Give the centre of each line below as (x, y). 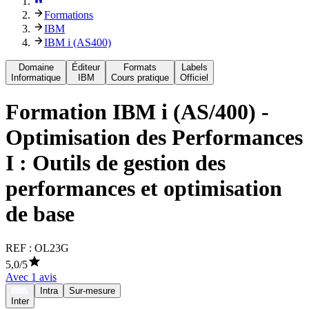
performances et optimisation (144, 189)
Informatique (36, 77)
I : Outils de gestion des (116, 163)
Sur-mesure (92, 290)
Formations (69, 14)
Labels (194, 67)
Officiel (194, 77)
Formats (140, 67)
